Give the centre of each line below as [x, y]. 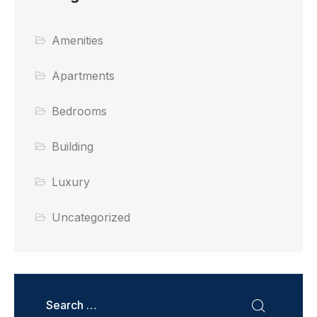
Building [73, 147]
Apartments [83, 76]
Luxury [71, 182]
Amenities [78, 41]
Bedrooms [80, 111]
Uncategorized [91, 218]
